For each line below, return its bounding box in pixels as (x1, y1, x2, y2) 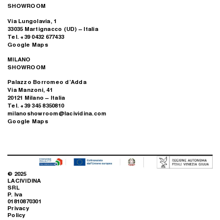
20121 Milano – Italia (7, 93, 65, 102)
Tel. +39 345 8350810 (7, 101, 64, 110)
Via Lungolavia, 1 (7, 16, 57, 25)
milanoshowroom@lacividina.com (7, 109, 107, 118)
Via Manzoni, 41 (7, 85, 53, 94)
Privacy (7, 203, 29, 212)
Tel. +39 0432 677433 (7, 32, 64, 41)
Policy (7, 210, 26, 219)
